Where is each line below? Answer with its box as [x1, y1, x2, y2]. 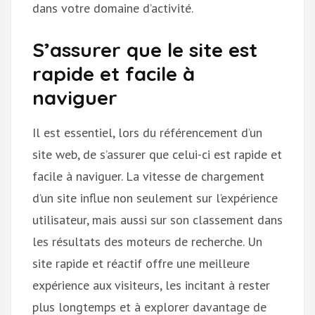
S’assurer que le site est [32, 37, 257, 62]
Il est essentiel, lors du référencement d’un [32, 124, 262, 141]
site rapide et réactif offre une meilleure [32, 255, 250, 271]
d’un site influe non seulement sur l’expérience [32, 189, 278, 206]
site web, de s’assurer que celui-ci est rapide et [32, 146, 282, 162]
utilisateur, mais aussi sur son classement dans [32, 211, 283, 228]
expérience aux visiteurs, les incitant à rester [32, 276, 270, 293]
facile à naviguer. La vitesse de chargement [32, 167, 264, 184]
